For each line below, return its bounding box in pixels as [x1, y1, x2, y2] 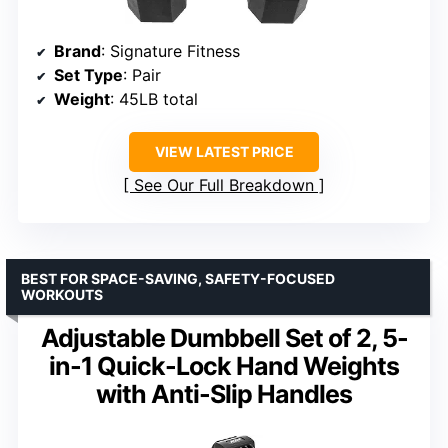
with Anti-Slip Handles [96, 378, 352, 409]
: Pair [123, 64, 161, 85]
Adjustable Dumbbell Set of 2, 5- [40, 322, 408, 353]
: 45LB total [110, 88, 198, 109]
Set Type [54, 64, 123, 85]
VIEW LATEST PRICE [154, 142, 294, 160]
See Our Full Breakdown [134, 174, 314, 195]
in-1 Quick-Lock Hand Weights [49, 350, 399, 381]
